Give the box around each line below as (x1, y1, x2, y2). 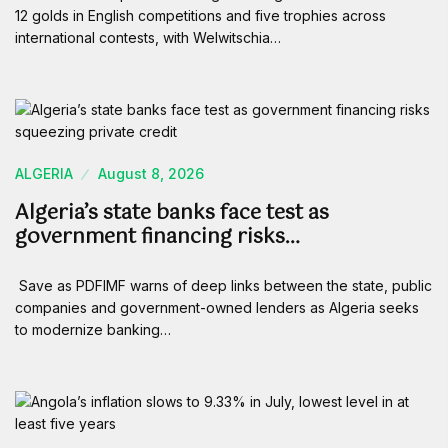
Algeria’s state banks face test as (15, 197, 329, 230)
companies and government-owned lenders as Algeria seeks (15, 299, 419, 316)
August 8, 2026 (98, 165, 204, 182)
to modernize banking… (15, 321, 171, 338)
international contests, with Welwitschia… (15, 29, 281, 46)
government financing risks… (15, 221, 300, 254)
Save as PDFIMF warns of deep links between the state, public (15, 277, 432, 294)
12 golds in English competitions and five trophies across (15, 7, 386, 24)
